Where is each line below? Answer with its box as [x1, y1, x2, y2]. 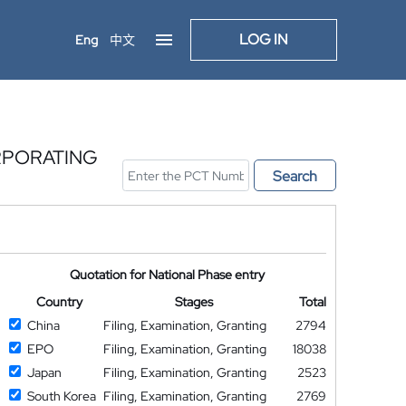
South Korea [26, 388, 96, 404]
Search [273, 167, 317, 186]
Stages [175, 294, 214, 310]
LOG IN [239, 30, 288, 49]
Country [35, 294, 82, 310]
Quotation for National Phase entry [70, 266, 266, 283]
